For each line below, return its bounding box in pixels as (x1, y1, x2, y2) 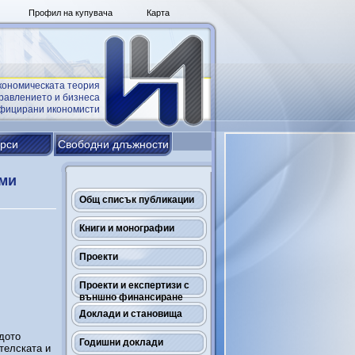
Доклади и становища (79, 308, 182, 319)
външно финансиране (79, 292, 183, 303)
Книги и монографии (79, 223, 174, 234)
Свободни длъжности (58, 138, 169, 151)
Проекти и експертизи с (79, 280, 189, 291)
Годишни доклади (79, 337, 163, 348)
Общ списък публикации (79, 194, 194, 205)
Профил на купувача (28, 8, 113, 17)
